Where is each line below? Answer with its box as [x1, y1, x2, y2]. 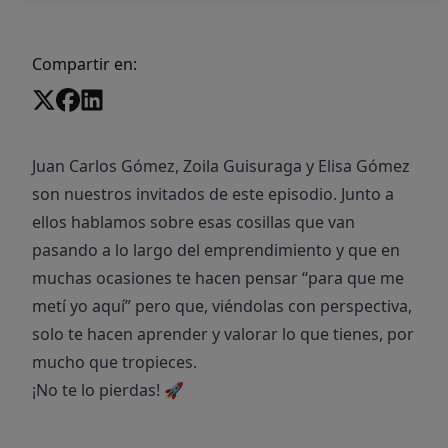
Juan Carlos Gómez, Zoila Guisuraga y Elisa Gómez [32, 155, 410, 177]
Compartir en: [32, 53, 137, 75]
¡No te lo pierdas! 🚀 [32, 379, 184, 401]
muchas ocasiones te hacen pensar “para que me [32, 267, 404, 289]
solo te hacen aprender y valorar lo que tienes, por [32, 323, 414, 345]
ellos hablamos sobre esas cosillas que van [32, 211, 355, 233]
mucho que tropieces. [32, 351, 197, 373]
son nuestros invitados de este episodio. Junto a [32, 183, 394, 205]
